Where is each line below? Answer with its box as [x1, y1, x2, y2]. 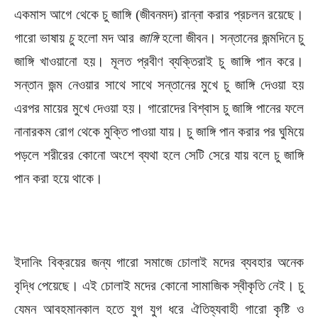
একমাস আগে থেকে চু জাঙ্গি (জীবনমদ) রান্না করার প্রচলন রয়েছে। [14, 7, 304, 22]
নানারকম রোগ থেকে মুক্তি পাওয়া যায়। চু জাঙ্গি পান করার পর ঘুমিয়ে [14, 124, 304, 139]
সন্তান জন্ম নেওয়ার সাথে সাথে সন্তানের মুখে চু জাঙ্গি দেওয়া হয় [14, 77, 304, 92]
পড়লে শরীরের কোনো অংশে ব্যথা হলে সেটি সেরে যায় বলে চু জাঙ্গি [14, 148, 304, 163]
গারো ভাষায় [14, 31, 65, 45]
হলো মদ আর [74, 31, 138, 45]
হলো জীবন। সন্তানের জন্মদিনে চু [158, 31, 305, 45]
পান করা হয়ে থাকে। [14, 171, 103, 186]
